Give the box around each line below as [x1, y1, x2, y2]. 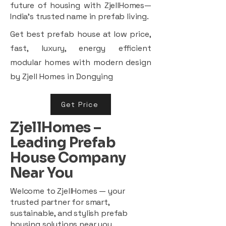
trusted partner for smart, [10, 196, 109, 207]
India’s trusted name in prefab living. [10, 11, 149, 22]
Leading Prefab [10, 133, 116, 151]
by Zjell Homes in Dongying [10, 71, 113, 82]
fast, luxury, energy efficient [10, 42, 151, 53]
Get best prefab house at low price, [10, 28, 151, 39]
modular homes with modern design [10, 56, 151, 68]
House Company [10, 148, 126, 166]
